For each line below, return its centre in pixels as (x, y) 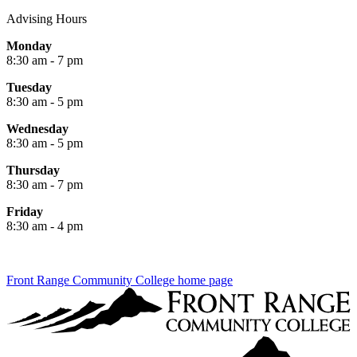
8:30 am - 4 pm (45, 226)
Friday (25, 211)
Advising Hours (47, 18)
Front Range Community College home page (120, 280)
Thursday (33, 170)
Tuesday (29, 87)
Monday (29, 45)
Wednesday (37, 128)
